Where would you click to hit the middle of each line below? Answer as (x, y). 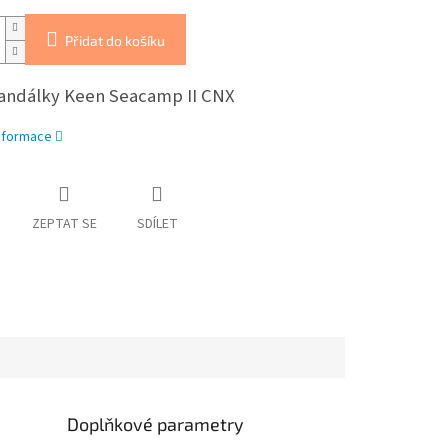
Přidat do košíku (114, 41)
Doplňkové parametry (156, 423)
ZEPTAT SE (64, 224)
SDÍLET (157, 224)
